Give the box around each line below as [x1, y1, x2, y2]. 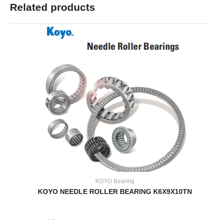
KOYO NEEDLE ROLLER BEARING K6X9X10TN [38, 188, 192, 196]
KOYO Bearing [95, 178, 135, 185]
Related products [10, 1, 95, 13]
